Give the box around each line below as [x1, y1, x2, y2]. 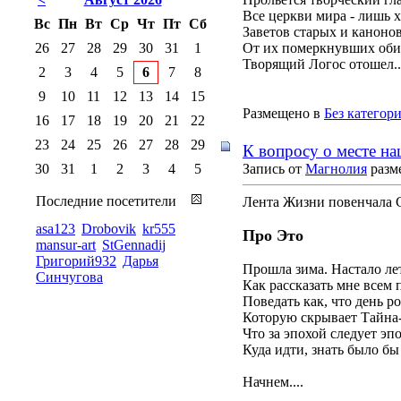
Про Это [243, 226, 303, 244]
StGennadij [102, 236, 166, 252]
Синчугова [36, 269, 103, 285]
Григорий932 [36, 252, 116, 269]
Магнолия [305, 160, 367, 176]
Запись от [243, 160, 305, 176]
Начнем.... [243, 373, 303, 389]
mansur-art [36, 236, 96, 252]
